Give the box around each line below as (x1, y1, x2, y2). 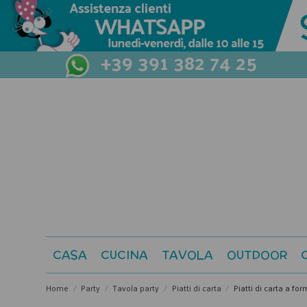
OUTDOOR (227, 247, 287, 264)
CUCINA (101, 247, 148, 264)
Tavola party (112, 280, 160, 296)
